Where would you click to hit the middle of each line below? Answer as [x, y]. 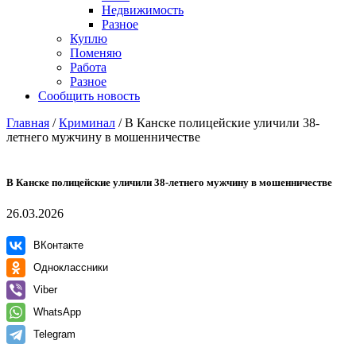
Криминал [87, 123]
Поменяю [96, 53]
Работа [88, 67]
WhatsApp [57, 312]
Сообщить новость [89, 96]
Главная [28, 123]
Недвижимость [143, 10]
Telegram [54, 335]
